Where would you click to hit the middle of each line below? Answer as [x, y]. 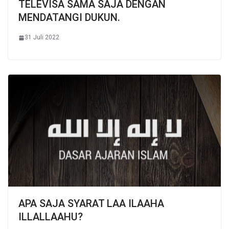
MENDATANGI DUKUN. [69, 18]
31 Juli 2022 [42, 38]
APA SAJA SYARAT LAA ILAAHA [91, 203]
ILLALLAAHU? [51, 216]
